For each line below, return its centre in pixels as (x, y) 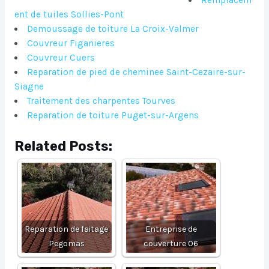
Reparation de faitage (67, 229)
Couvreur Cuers (61, 58)
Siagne (29, 87)
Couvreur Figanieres (71, 44)
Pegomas (66, 244)
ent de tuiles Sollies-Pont (69, 15)
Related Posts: (63, 147)
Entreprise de (171, 229)
